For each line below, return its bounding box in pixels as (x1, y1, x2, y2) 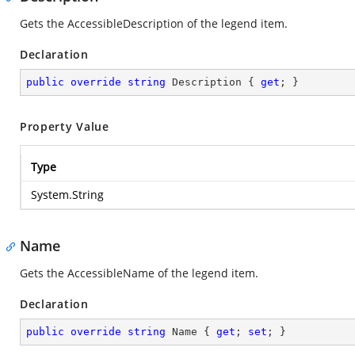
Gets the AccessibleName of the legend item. (20, 265, 258, 281)
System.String (31, 187, 104, 202)
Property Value (20, 119, 109, 134)
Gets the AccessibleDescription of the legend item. (20, 16, 288, 31)
